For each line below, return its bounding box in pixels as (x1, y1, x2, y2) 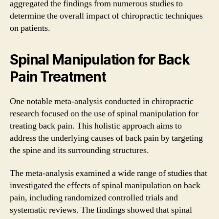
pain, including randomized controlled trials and (10, 192, 178, 203)
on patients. (10, 22, 50, 34)
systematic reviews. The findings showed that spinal (10, 204, 192, 216)
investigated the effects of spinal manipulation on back (10, 180, 200, 191)
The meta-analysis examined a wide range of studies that (10, 168, 207, 179)
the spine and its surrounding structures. (10, 144, 149, 156)
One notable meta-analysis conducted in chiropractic (10, 95, 194, 107)
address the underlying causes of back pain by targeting (10, 132, 203, 144)
